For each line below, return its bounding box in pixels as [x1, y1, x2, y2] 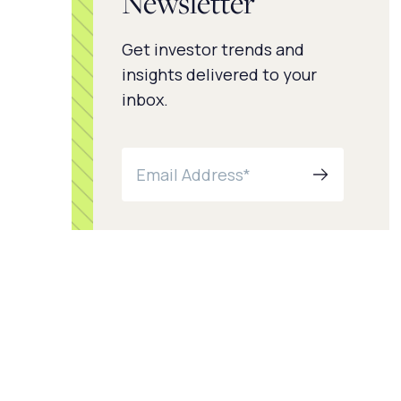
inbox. [122, 89, 168, 110]
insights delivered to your [122, 64, 317, 85]
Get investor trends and [122, 38, 304, 60]
